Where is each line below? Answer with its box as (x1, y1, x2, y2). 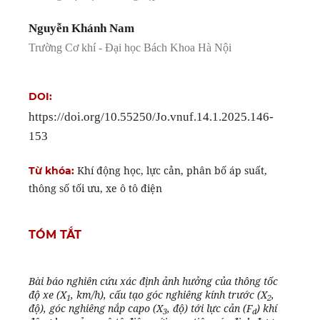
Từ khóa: (28, 164, 77, 178)
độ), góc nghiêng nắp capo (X (28, 301, 163, 316)
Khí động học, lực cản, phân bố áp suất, (76, 164, 267, 178)
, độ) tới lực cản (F (166, 301, 252, 316)
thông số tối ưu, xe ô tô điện (28, 181, 162, 196)
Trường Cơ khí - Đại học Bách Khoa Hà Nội (28, 41, 231, 54)
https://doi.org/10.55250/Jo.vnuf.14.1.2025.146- (28, 110, 274, 124)
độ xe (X (28, 288, 66, 302)
